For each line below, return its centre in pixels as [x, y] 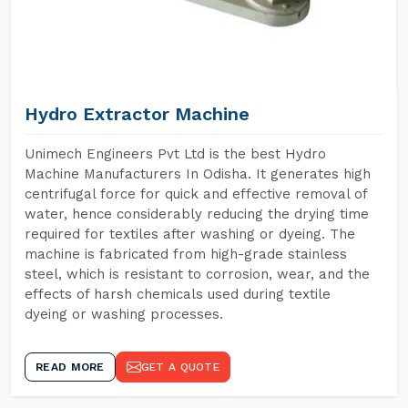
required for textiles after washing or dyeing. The [190, 234]
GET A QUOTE [180, 367]
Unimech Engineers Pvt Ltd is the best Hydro [175, 154]
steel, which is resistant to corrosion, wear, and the [197, 274]
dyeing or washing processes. [124, 314]
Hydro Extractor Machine [137, 114]
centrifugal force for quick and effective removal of [196, 194]
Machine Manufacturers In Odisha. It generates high [198, 174]
